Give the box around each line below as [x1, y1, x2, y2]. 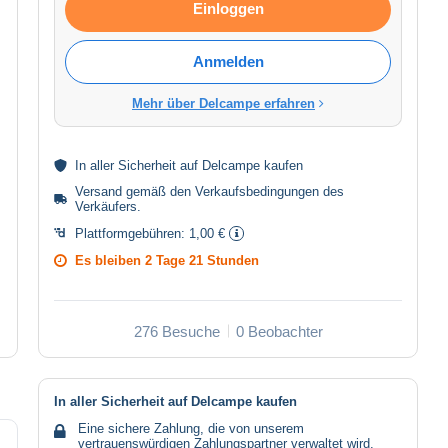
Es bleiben [75, 252, 145, 268]
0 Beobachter [235, 322, 323, 340]
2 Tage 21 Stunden [145, 252, 259, 268]
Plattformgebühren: [75, 225, 189, 241]
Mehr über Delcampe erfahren [132, 95, 315, 111]
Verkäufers [74, 198, 137, 214]
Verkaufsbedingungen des [194, 183, 344, 199]
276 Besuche [133, 322, 220, 340]
